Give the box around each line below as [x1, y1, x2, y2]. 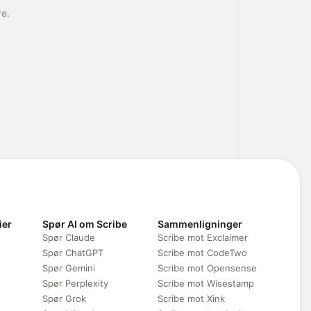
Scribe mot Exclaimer [157, 231, 248, 243]
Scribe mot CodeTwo [157, 246, 247, 258]
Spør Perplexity [42, 277, 108, 289]
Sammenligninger [157, 217, 242, 230]
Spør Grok [42, 292, 86, 304]
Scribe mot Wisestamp [157, 277, 254, 289]
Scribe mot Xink [157, 292, 225, 304]
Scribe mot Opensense [157, 262, 257, 274]
